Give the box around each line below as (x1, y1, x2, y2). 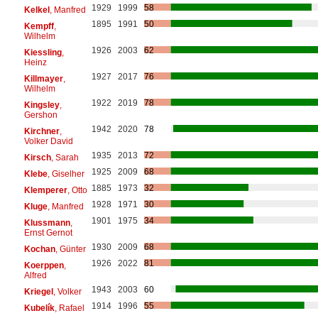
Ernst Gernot (23, 227, 72, 238)
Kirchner (23, 126, 60, 136)
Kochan (23, 243, 55, 254)
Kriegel (23, 286, 53, 297)
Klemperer (23, 185, 67, 195)
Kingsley (23, 99, 60, 110)
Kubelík (23, 302, 55, 313)
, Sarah (50, 152, 79, 163)
